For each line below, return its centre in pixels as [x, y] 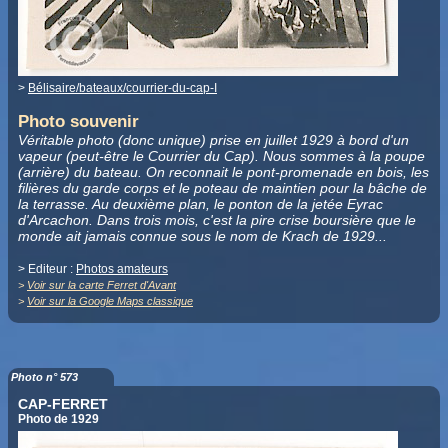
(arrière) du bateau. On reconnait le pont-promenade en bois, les [223, 171]
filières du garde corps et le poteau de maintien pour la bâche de [222, 187]
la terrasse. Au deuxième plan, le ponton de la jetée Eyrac [200, 203]
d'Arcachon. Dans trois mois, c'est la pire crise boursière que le [217, 219]
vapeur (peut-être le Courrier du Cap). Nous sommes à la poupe [221, 155]
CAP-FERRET [63, 403]
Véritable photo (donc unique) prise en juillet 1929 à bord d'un [213, 139]
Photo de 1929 [58, 418]
